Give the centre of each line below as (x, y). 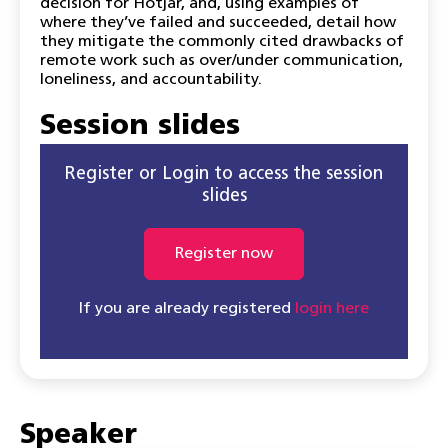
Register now (224, 254)
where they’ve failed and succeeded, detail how (218, 23)
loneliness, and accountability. (151, 80)
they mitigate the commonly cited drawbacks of (222, 42)
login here (332, 309)
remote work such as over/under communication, (221, 61)
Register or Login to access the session (224, 174)
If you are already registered (187, 309)
